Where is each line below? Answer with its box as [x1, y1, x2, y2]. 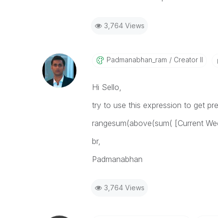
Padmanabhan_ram [106, 55, 167, 64]
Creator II [171, 55, 203, 64]
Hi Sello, [91, 82, 122, 92]
